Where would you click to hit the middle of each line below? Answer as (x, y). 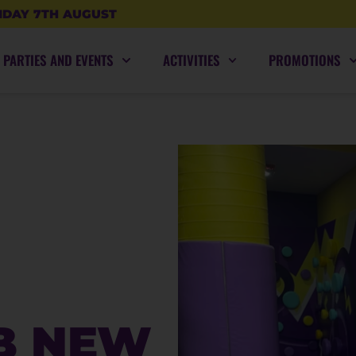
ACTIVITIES (191, 60)
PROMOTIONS (305, 60)
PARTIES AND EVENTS (58, 60)
